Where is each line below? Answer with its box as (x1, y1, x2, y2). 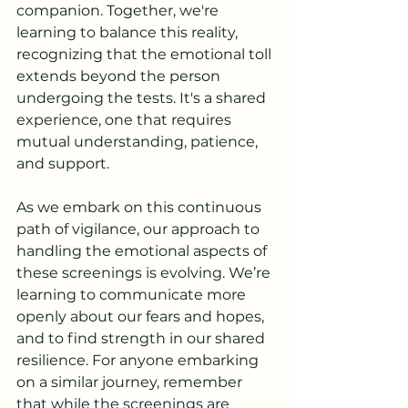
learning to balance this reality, (16, 24, 241, 41)
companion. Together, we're (16, 2, 222, 19)
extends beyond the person (16, 67, 224, 85)
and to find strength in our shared (16, 330, 269, 347)
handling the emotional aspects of (16, 242, 270, 260)
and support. (16, 155, 109, 172)
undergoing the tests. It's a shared (16, 89, 270, 107)
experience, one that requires (16, 111, 235, 128)
